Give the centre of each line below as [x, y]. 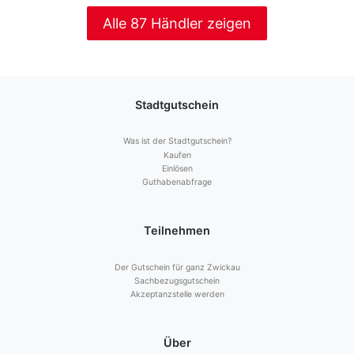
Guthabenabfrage [177, 183]
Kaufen [177, 155]
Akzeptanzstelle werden [177, 295]
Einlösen [177, 169]
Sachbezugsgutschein [177, 281]
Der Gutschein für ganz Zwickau [177, 267]
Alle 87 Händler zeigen [177, 24]
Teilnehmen [177, 231]
